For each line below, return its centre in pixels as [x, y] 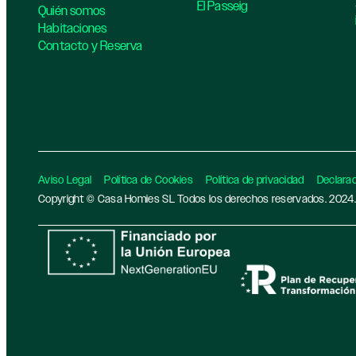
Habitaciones [73, 29]
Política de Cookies [149, 180]
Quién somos [72, 12]
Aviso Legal [65, 180]
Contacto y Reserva [91, 46]
